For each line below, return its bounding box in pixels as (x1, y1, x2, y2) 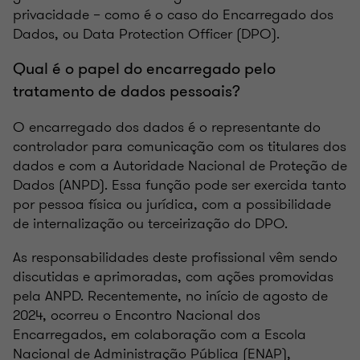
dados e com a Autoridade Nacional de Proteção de (13, 154, 347, 176)
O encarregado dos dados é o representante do (13, 116, 321, 137)
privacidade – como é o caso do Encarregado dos (13, 3, 333, 25)
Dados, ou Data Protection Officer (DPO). (13, 22, 280, 44)
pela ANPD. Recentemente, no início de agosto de (13, 284, 328, 306)
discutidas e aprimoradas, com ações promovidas (13, 265, 333, 287)
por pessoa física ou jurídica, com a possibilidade (13, 193, 331, 215)
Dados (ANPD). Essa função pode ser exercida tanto (13, 174, 346, 195)
